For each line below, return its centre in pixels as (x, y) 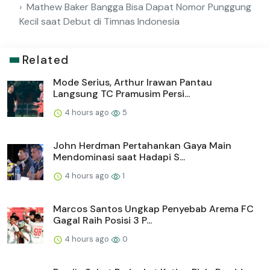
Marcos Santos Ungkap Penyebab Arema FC (153, 209)
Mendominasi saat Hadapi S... (119, 157)
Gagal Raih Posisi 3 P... (102, 221)
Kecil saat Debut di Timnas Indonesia (99, 22)
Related (46, 60)
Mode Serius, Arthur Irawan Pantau (133, 83)
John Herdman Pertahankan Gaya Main (142, 146)
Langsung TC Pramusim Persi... (121, 94)
